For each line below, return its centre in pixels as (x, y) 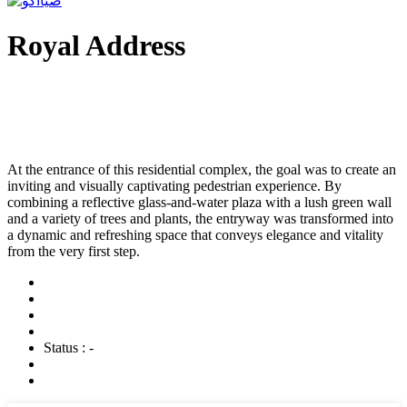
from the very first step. (74, 252)
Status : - (69, 348)
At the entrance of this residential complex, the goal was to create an (202, 170)
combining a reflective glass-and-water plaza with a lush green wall (199, 203)
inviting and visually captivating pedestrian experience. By (174, 186)
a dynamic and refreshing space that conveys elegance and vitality (195, 235)
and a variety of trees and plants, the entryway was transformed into (200, 219)
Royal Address (96, 45)
